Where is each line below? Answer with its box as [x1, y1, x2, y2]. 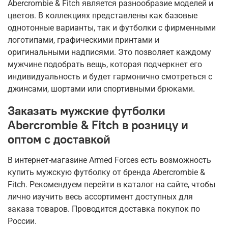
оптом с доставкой [8, 131, 110, 147]
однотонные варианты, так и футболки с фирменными [8, 23, 216, 33]
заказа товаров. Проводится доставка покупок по [8, 204, 200, 214]
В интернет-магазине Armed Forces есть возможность [8, 155, 211, 165]
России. [8, 216, 37, 226]
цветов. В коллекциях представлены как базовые [8, 11, 197, 21]
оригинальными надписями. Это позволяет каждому [8, 47, 211, 58]
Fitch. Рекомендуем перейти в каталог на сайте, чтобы [8, 180, 215, 190]
